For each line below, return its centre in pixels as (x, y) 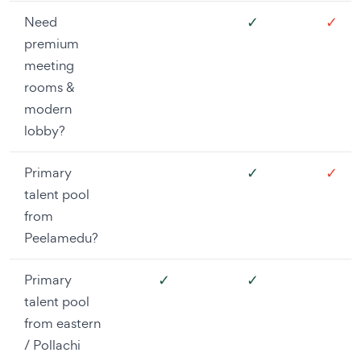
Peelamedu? (61, 237)
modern (48, 108)
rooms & (50, 87)
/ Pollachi (52, 344)
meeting (49, 65)
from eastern (62, 323)
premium (52, 43)
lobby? (45, 130)
